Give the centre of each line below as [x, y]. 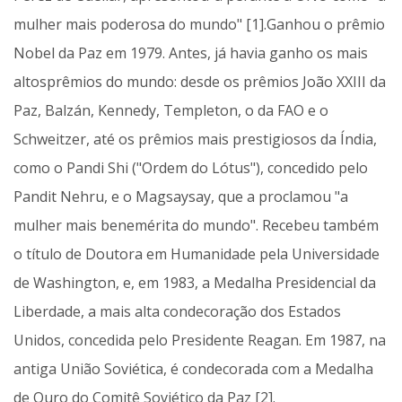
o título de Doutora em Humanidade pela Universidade [197, 254]
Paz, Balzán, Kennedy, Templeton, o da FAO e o [171, 111]
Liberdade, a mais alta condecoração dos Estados [177, 312]
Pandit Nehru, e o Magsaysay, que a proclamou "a [181, 197]
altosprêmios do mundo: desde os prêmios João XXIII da [200, 82]
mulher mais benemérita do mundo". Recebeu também [196, 226]
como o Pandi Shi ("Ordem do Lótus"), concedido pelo [191, 168]
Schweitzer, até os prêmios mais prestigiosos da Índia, [195, 140]
